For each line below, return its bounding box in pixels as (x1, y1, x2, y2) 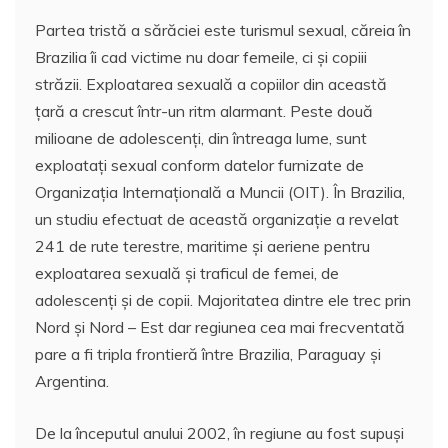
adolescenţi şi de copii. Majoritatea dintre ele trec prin (35, 289, 411, 310)
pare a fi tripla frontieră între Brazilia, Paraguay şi (35, 343, 381, 364)
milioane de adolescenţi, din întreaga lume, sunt (35, 127, 367, 148)
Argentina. (35, 370, 109, 391)
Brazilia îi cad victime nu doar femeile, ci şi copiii (35, 46, 367, 67)
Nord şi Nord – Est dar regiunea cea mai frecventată (35, 316, 405, 337)
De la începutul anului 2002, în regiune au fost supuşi (35, 422, 404, 443)
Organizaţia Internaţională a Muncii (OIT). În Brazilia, (35, 181, 405, 202)
